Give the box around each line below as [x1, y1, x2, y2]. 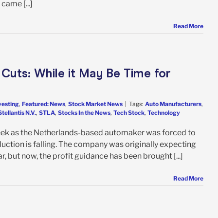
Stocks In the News [58, 109, 110, 116]
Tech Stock [113, 109, 145, 116]
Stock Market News [68, 100, 123, 108]
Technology [147, 109, 180, 116]
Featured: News [22, 100, 65, 108]
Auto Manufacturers [145, 100, 201, 108]
